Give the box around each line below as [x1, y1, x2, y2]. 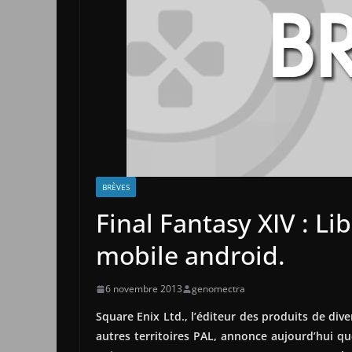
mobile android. [96, 238, 285, 272]
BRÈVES [102, 181, 130, 192]
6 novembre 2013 [105, 282, 182, 295]
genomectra [192, 282, 245, 295]
